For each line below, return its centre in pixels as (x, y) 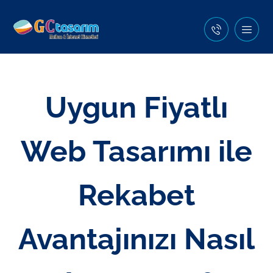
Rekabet (136, 195)
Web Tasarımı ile (136, 151)
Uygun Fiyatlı (136, 107)
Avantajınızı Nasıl (136, 239)
